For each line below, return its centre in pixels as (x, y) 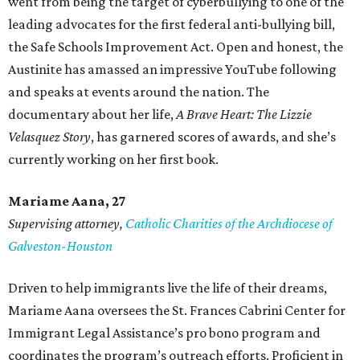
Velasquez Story (49, 137)
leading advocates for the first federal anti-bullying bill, (172, 25)
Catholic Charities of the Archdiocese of (229, 224)
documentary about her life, (92, 115)
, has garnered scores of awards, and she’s (213, 137)
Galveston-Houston (60, 246)
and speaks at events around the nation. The (139, 92)
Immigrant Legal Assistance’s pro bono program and (164, 333)
